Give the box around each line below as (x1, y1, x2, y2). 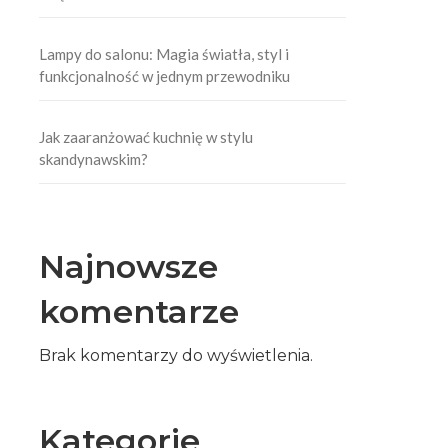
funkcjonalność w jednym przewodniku (39, 67, 291, 85)
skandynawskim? (39, 150, 149, 168)
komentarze (39, 292, 240, 331)
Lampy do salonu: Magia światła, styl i (39, 45, 290, 63)
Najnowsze (39, 247, 219, 286)
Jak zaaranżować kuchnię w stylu (39, 128, 254, 146)
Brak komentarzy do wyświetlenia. (39, 346, 314, 365)
